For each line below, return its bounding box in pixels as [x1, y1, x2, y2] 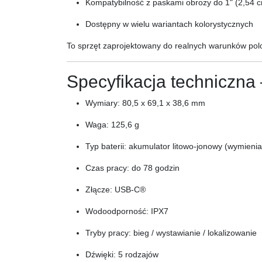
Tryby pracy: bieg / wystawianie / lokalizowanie [85, 228, 257, 237]
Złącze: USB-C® [85, 185, 146, 194]
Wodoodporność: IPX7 [85, 206, 168, 216]
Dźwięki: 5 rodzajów [85, 250, 158, 259]
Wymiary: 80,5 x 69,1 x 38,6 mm [85, 98, 205, 108]
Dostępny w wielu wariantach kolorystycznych [85, 19, 253, 29]
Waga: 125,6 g [85, 120, 139, 129]
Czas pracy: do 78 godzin [85, 163, 180, 173]
